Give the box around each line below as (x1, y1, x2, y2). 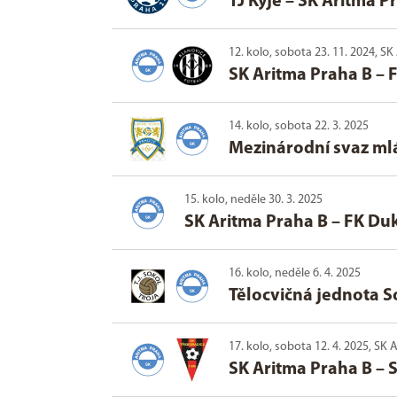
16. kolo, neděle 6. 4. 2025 (229, 267, 361, 281)
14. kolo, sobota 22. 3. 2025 (229, 120, 369, 134)
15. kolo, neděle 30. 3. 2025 (184, 193, 323, 207)
